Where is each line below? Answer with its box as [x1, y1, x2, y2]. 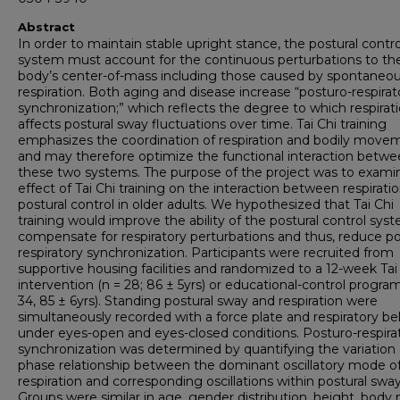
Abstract [18, 20, 75, 35]
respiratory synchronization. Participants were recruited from [18, 245, 394, 262]
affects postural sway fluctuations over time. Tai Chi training [18, 116, 387, 133]
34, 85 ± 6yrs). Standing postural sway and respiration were [18, 293, 378, 310]
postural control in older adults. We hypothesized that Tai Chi [18, 196, 394, 213]
